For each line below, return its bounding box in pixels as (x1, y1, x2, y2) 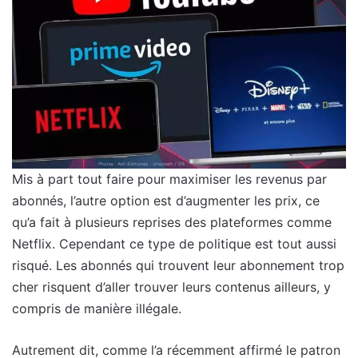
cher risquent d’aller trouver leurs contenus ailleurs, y (12, 278, 331, 295)
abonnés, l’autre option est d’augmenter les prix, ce (12, 192, 320, 209)
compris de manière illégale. (12, 300, 181, 316)
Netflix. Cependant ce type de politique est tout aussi (12, 235, 336, 252)
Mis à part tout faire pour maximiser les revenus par (12, 170, 327, 187)
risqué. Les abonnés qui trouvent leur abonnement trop (12, 257, 344, 273)
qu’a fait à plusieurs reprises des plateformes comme (12, 213, 332, 230)
